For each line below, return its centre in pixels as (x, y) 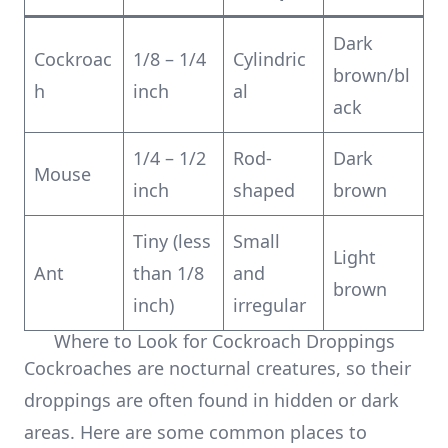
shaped (264, 190)
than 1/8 (168, 273)
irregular (269, 305)
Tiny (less (172, 241)
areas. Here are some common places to (195, 432)
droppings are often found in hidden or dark (211, 400)
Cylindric (269, 59)
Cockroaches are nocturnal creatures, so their (217, 368)
